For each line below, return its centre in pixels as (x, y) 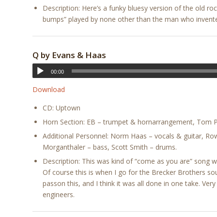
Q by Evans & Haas (69, 55)
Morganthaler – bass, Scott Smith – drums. (110, 147)
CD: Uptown (62, 108)
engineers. (59, 195)
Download (49, 90)
